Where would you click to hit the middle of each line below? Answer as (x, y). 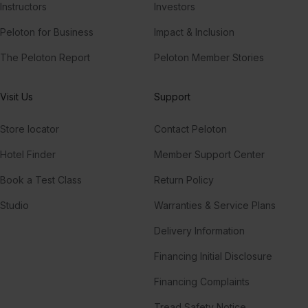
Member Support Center (209, 154)
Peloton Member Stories (209, 57)
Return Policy (184, 179)
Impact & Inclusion (194, 32)
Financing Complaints (202, 281)
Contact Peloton (190, 129)
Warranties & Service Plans (215, 205)
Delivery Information (199, 230)
